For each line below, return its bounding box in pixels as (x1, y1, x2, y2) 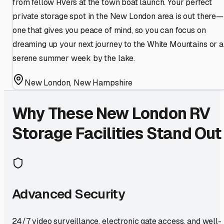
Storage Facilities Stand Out (12, 123, 221, 144)
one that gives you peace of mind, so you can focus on (12, 24, 206, 35)
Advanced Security (12, 185, 125, 202)
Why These (12, 103, 96, 124)
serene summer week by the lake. (12, 52, 135, 63)
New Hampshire (73, 77, 133, 88)
